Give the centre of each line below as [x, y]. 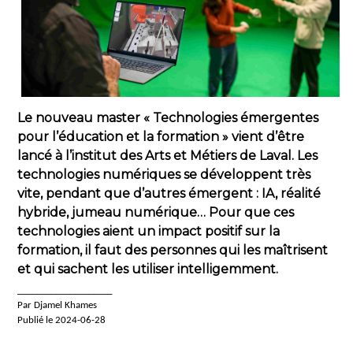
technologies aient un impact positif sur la [149, 232]
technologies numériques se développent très [164, 175]
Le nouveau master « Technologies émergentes [168, 118]
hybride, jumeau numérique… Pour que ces [156, 213]
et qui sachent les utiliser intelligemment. [148, 269]
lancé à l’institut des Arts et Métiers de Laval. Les [167, 156]
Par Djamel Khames [57, 306]
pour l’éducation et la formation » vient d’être [161, 137]
